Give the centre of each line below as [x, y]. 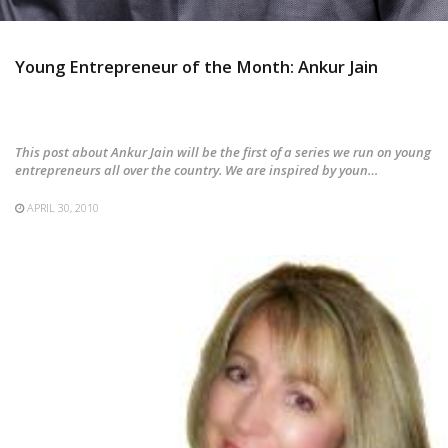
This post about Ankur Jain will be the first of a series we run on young [223, 151]
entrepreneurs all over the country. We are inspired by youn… [196, 169]
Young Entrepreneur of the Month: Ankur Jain [196, 66]
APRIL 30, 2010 [63, 207]
